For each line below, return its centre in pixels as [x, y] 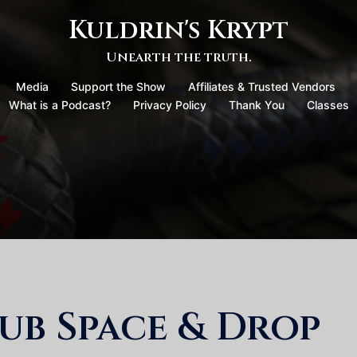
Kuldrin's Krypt [178, 31]
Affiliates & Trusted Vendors [261, 86]
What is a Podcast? [59, 105]
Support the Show [118, 86]
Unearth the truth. [178, 57]
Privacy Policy [169, 105]
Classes [328, 105]
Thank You [256, 105]
